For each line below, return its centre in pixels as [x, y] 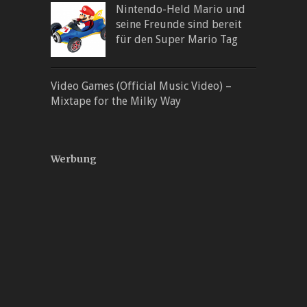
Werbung [74, 159]
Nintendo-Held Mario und [181, 9]
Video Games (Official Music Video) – [141, 86]
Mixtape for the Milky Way [116, 101]
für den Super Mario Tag [177, 39]
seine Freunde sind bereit [179, 24]
